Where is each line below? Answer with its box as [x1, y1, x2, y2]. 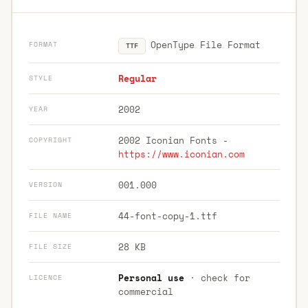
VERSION [28, 179, 63, 190]
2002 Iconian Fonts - [118, 133, 228, 147]
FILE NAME [28, 210, 72, 221]
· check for [184, 270, 250, 285]
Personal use [118, 270, 184, 285]
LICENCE [28, 272, 63, 283]
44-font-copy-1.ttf [118, 208, 217, 223]
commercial [118, 284, 173, 298]
